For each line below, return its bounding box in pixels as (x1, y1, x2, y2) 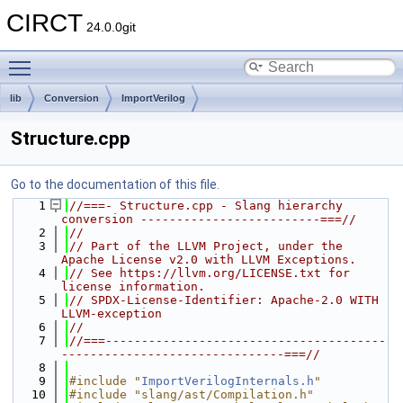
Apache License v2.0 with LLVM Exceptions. (61, 253, 356, 266)
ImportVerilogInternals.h (141, 374, 314, 388)
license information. (61, 280, 205, 293)
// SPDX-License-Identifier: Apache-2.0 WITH (69, 293, 379, 307)
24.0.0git (83, 20, 136, 34)
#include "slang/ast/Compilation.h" (69, 388, 314, 401)
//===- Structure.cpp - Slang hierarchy (69, 199, 343, 212)
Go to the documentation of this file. (11, 177, 219, 192)
